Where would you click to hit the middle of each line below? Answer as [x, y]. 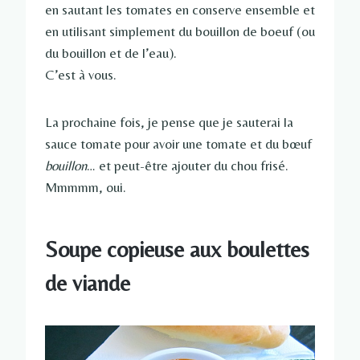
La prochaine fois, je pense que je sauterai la [169, 123]
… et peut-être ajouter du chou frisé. [188, 166]
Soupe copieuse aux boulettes [177, 250]
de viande [88, 283]
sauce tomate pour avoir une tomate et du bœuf [178, 144]
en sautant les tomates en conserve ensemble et [180, 10]
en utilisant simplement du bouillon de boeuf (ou [180, 32]
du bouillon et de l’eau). [111, 53]
